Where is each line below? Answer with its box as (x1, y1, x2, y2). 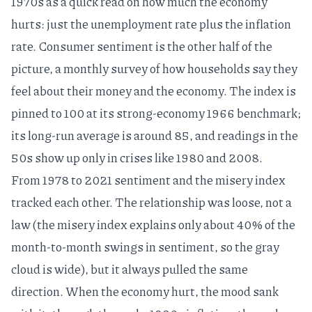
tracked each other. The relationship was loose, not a (11, 193, 292, 212)
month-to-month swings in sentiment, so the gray (11, 237, 279, 256)
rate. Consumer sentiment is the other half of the (11, 37, 272, 56)
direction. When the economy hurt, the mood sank (11, 282, 279, 301)
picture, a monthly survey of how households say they (11, 59, 297, 78)
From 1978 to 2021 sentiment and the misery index (11, 171, 286, 189)
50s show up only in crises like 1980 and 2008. (11, 148, 263, 167)
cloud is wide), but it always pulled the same (11, 260, 248, 279)
